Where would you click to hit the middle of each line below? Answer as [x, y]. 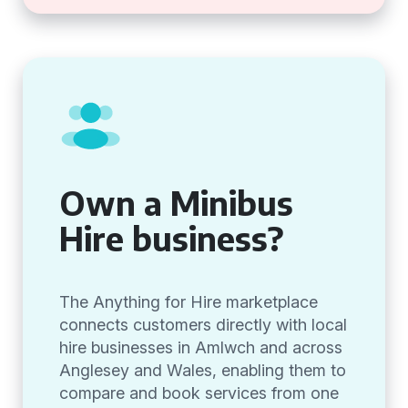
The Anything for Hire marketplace [189, 302]
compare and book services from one [199, 393]
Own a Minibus [176, 203]
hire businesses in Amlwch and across [201, 347]
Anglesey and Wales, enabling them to [203, 370]
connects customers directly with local [203, 325]
